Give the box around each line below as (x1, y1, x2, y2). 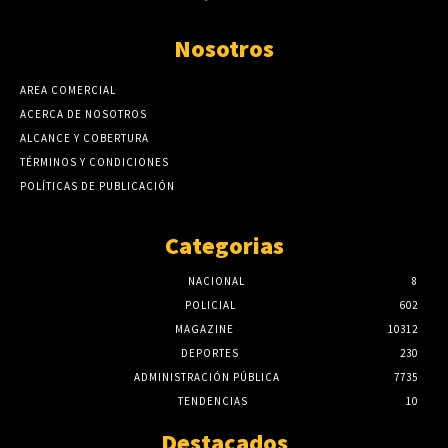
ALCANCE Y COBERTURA (20, 130, 149, 145)
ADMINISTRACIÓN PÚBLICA (134, 369, 280, 384)
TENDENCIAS (178, 393, 248, 408)
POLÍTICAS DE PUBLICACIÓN (20, 178, 175, 193)
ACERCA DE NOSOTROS (20, 106, 147, 121)
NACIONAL (187, 273, 245, 288)
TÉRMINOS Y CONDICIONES (20, 154, 169, 169)
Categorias (164, 229, 284, 261)
